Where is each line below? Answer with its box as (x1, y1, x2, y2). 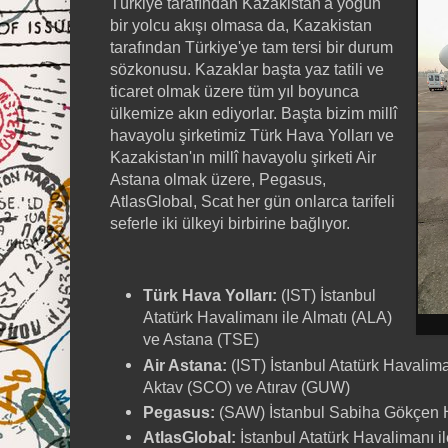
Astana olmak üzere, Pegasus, (110, 169, 326, 188)
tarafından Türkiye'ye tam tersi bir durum (110, 37, 393, 56)
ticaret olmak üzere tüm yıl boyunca (110, 81, 359, 100)
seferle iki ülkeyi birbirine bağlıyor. (110, 213, 350, 232)
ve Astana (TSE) (143, 330, 259, 349)
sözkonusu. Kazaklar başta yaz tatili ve (110, 59, 384, 78)
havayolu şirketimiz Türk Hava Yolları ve (110, 125, 394, 144)
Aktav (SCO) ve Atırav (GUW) (143, 377, 350, 396)
